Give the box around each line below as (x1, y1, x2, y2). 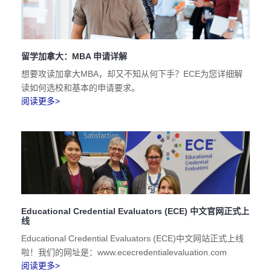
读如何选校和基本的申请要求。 (21, 83, 140, 93)
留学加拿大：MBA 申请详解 (21, 51, 127, 61)
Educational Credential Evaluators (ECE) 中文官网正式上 (21, 206, 249, 216)
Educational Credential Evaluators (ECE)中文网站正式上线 (21, 233, 244, 243)
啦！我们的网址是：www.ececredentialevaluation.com (21, 247, 227, 257)
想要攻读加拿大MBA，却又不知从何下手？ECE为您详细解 (21, 69, 243, 79)
